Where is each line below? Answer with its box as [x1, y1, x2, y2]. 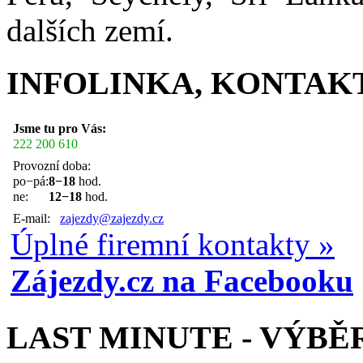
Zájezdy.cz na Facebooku [11, 263, 353, 299]
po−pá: [13, 174, 49, 189]
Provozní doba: [13, 159, 91, 173]
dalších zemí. [6, 12, 173, 48]
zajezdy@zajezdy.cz [60, 211, 164, 226]
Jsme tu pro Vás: [13, 122, 106, 136]
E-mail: [13, 211, 60, 226]
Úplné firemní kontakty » [11, 227, 335, 263]
